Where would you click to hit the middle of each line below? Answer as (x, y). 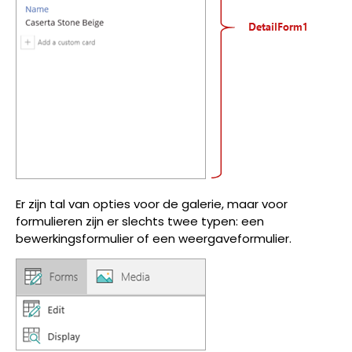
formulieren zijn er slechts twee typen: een (140, 221)
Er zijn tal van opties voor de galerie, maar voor (152, 203)
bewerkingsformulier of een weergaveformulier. (154, 238)
